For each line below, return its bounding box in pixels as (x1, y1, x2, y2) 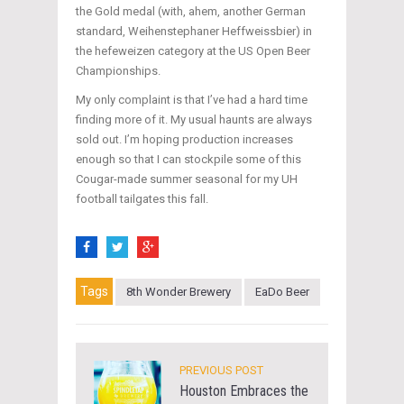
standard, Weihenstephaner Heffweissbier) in (76, 24, 312, 39)
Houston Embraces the (179, 382, 308, 400)
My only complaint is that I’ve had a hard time (76, 93, 308, 107)
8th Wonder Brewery (126, 285, 231, 299)
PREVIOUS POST (179, 363, 263, 378)
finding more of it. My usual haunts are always (76, 113, 312, 127)
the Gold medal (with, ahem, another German (76, 5, 306, 19)
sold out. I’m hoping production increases (76, 133, 293, 147)
